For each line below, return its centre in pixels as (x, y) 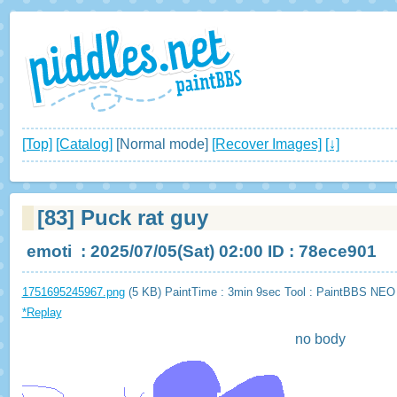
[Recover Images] (266, 144)
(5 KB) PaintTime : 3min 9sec (204, 292)
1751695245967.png (73, 292)
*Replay (42, 313)
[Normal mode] (162, 144)
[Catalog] (84, 144)
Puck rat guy (142, 217)
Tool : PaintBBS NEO (339, 292)
